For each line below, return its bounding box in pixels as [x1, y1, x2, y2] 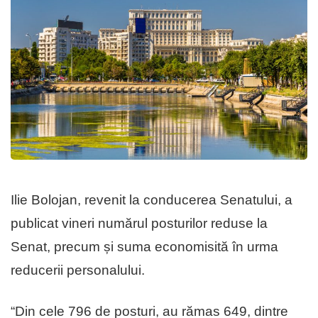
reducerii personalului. [11, 263, 145, 278]
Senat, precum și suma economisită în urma [11, 239, 278, 255]
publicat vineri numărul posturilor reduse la [11, 216, 268, 231]
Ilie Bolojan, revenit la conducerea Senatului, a [11, 192, 292, 208]
